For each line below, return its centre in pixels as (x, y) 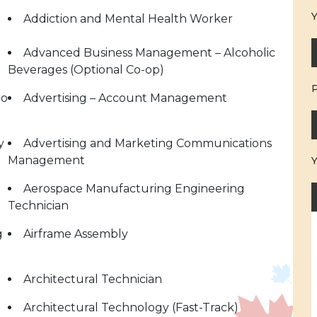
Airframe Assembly (76, 234)
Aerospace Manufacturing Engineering (134, 189)
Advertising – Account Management (125, 98)
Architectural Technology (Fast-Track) (131, 307)
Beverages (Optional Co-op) (86, 70)
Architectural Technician (93, 279)
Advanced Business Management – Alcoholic (149, 53)
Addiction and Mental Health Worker (128, 19)
